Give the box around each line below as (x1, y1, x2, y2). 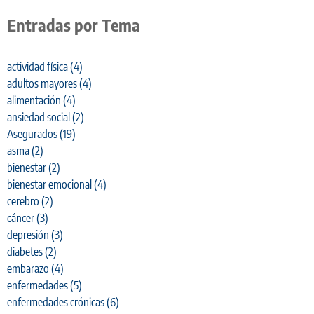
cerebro (7, 194, 39, 209)
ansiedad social (7, 110, 70, 125)
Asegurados (7, 127, 57, 142)
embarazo (7, 261, 49, 276)
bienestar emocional (7, 177, 92, 192)
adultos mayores (7, 76, 77, 91)
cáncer (7, 211, 34, 226)
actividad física (7, 60, 68, 74)
